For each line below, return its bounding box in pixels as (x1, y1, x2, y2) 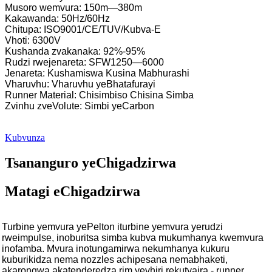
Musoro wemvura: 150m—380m (5, 2, 142, 13)
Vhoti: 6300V (5, 35, 61, 46)
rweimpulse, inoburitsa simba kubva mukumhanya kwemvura (2, 233, 263, 243)
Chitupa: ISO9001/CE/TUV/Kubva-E (5, 24, 161, 35)
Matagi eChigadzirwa (5, 183, 140, 200)
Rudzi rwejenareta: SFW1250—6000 (5, 56, 164, 67)
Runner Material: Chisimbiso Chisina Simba (5, 89, 194, 100)
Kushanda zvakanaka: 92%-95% (5, 46, 145, 56)
